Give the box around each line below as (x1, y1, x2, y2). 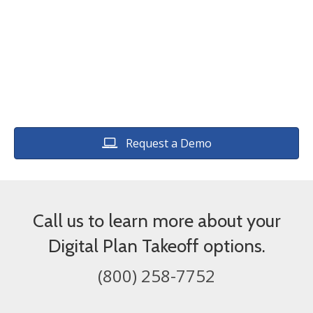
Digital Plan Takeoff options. (48, 234, 265, 257)
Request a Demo (125, 135, 212, 151)
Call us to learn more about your (32, 209, 281, 232)
